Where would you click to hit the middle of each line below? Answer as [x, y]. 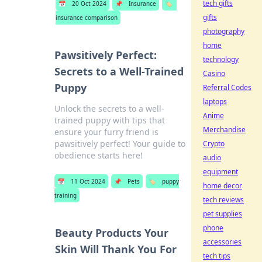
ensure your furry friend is [107, 132]
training [66, 195]
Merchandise [224, 130]
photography [224, 31]
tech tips [217, 256]
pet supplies [223, 214]
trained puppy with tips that [110, 120]
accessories [222, 242]
